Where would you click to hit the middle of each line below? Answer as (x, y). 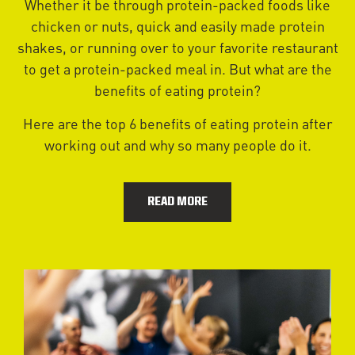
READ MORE (177, 202)
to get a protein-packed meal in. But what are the (177, 69)
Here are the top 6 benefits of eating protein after (177, 123)
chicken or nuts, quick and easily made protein (177, 26)
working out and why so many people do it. (177, 144)
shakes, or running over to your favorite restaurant (177, 48)
